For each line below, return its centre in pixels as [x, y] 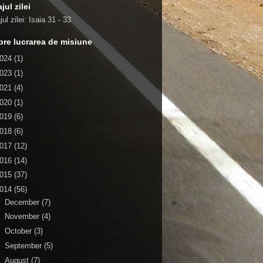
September [24, 245]
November [23, 217]
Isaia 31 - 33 [50, 19]
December [23, 202]
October [19, 231]
